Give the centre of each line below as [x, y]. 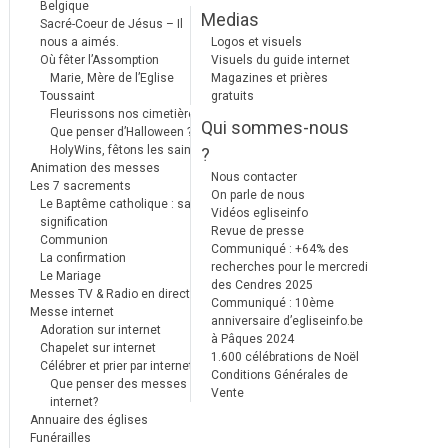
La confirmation [82, 257]
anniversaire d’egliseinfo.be [286, 320]
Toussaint [67, 95]
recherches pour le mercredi [289, 266]
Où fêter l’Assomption [99, 59]
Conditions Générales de [279, 374]
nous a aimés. [79, 41]
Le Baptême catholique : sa [115, 203]
